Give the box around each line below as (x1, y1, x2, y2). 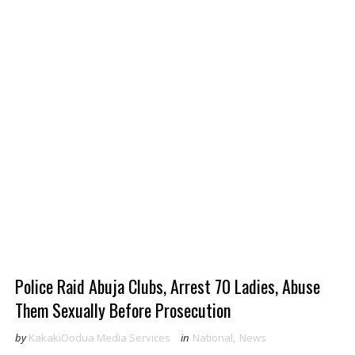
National (192, 330, 233, 345)
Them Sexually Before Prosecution (14, 297, 231, 323)
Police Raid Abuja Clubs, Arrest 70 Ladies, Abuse (14, 273, 320, 299)
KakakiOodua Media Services (28, 330, 170, 345)
